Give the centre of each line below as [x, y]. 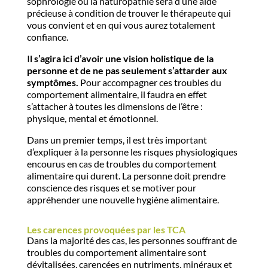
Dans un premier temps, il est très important [117, 140]
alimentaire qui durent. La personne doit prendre [126, 176]
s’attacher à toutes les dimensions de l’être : [115, 106]
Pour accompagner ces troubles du [150, 82]
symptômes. [53, 82]
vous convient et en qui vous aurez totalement [121, 25]
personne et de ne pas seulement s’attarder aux [127, 70]
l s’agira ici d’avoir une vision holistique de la [121, 58]
